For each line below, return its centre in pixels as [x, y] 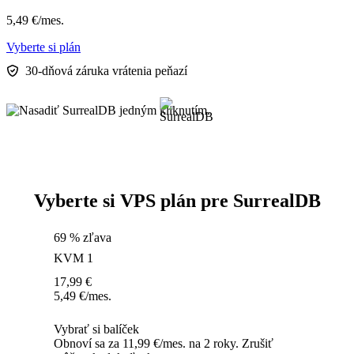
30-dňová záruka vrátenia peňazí [106, 71]
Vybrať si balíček [96, 330]
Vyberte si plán [43, 47]
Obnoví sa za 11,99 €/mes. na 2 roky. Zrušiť [164, 344]
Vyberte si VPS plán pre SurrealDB [177, 201]
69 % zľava [83, 238]
